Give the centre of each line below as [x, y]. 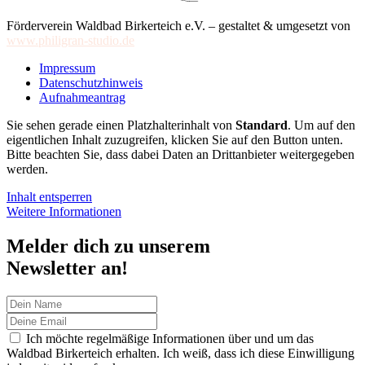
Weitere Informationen [64, 212]
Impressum [67, 68]
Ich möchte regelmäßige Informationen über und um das [168, 339]
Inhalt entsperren [49, 197]
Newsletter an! [67, 268]
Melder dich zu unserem [108, 246]
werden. [27, 169]
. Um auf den [321, 125]
